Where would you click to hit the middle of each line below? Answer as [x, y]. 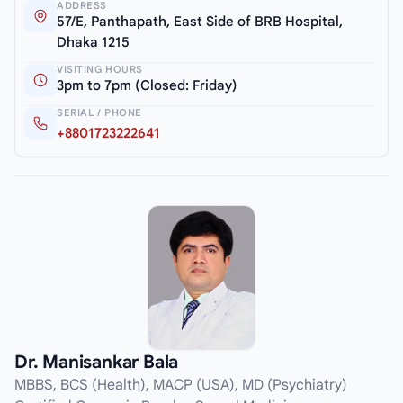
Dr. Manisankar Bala [97, 363]
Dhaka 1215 [93, 43]
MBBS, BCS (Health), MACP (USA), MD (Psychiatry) [181, 385]
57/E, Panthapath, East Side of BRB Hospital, [200, 22]
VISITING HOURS [100, 70]
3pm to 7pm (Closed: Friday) [147, 86]
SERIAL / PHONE [99, 113]
